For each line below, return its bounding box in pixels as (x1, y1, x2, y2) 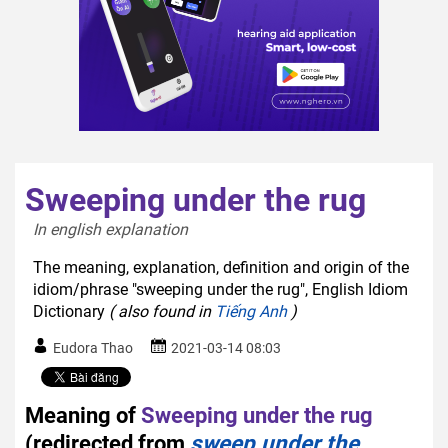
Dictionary (33, 301, 109, 321)
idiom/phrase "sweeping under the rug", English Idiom (33, 279, 408, 299)
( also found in (109, 301, 215, 321)
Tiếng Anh (215, 301, 287, 321)
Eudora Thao (53, 339, 133, 356)
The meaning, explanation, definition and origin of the (33, 257, 409, 277)
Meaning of (25, 401, 136, 428)
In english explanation (33, 219, 196, 239)
